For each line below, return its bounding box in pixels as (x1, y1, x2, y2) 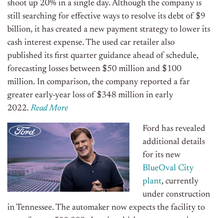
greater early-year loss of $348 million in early (7, 91, 173, 100)
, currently (162, 177, 199, 186)
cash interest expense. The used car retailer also (7, 38, 175, 48)
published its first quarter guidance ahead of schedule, (7, 52, 199, 61)
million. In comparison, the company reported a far (7, 78, 190, 87)
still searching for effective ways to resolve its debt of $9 (7, 12, 205, 21)
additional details (143, 138, 205, 147)
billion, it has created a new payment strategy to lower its (7, 25, 210, 35)
